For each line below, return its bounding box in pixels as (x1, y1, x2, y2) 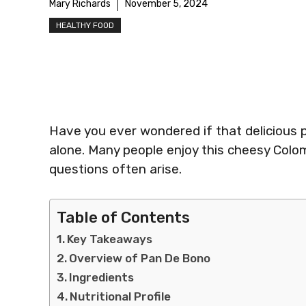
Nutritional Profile (70, 289, 171, 303)
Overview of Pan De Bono (69, 251, 211, 265)
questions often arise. (49, 161, 182, 177)
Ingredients (69, 270, 135, 284)
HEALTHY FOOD (56, 20, 114, 30)
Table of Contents (57, 208, 190, 227)
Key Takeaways (67, 232, 153, 246)
